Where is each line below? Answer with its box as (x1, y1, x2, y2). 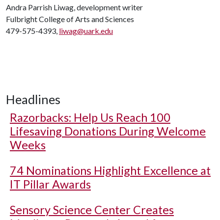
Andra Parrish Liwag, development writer (6, 2, 143, 12)
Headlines (6, 92, 60, 107)
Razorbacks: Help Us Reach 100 (10, 110, 170, 124)
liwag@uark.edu (59, 26, 113, 35)
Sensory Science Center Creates (10, 203, 174, 217)
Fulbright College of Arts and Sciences (6, 14, 134, 24)
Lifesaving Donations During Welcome (10, 124, 206, 138)
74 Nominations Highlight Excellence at (10, 164, 211, 177)
